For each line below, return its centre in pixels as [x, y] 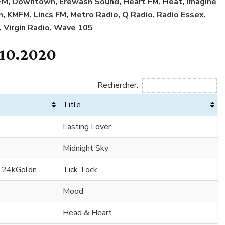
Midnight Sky [86, 148]
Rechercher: [118, 85]
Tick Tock [80, 170]
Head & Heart [87, 213]
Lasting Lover [87, 127]
